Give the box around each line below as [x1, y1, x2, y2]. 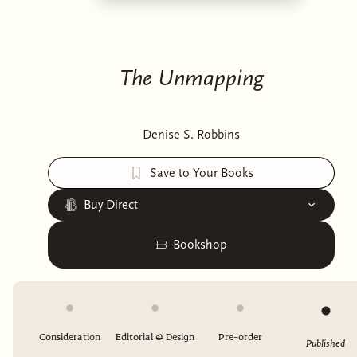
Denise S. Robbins [143, 127, 240, 142]
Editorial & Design [116, 333, 194, 342]
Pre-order [218, 333, 262, 342]
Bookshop [172, 237, 227, 252]
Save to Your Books [150, 166, 253, 180]
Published [306, 339, 345, 348]
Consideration [39, 333, 100, 342]
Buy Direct [84, 198, 138, 212]
